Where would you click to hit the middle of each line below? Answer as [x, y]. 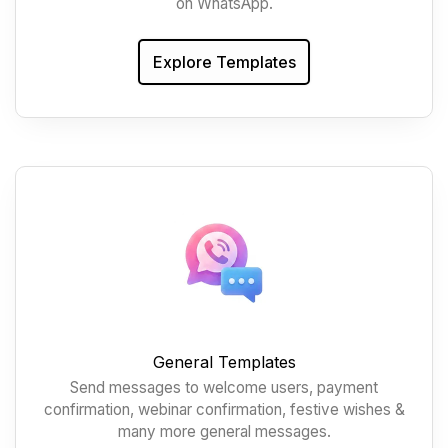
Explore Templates [224, 62]
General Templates [224, 361]
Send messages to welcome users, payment [224, 387]
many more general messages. [224, 431]
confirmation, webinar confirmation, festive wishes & [224, 409]
